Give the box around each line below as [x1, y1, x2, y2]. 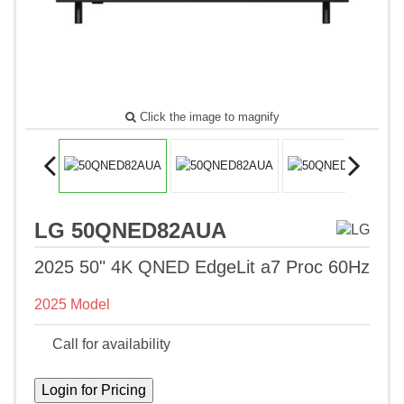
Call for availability [52, 336, 170, 353]
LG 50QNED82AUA [34, 218, 226, 243]
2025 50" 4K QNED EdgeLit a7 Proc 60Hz [34, 257, 370, 278]
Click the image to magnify [135, 110, 280, 124]
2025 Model [34, 297, 110, 313]
